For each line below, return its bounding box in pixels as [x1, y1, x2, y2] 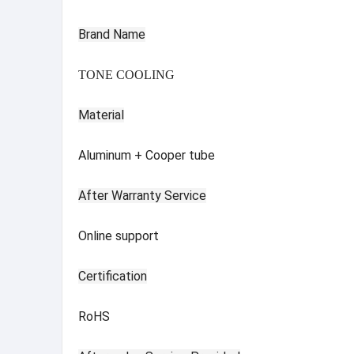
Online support [78, 228, 159, 243]
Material [78, 107, 124, 122]
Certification [78, 268, 147, 284]
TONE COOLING [78, 67, 175, 81]
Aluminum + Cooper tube [78, 147, 215, 163]
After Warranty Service [78, 187, 206, 203]
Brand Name [78, 26, 145, 42]
